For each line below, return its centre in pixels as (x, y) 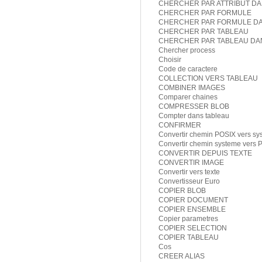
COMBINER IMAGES (192, 88)
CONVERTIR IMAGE (191, 163)
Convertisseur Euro (189, 182)
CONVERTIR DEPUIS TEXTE (205, 154)
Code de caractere (188, 69)
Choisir (170, 60)
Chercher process (187, 51)
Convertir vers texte (189, 172)
